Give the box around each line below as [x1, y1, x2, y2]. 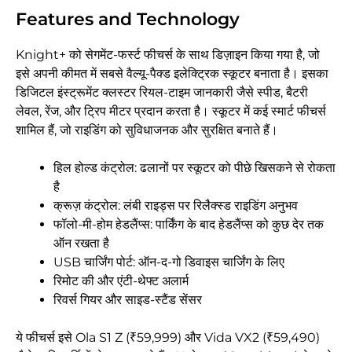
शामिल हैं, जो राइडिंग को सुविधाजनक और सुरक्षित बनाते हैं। [16, 123, 278, 138]
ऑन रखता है [53, 236, 109, 251]
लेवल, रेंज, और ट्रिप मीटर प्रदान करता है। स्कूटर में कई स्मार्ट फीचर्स [16, 104, 326, 119]
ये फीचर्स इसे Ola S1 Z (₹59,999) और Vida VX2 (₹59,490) [16, 330, 320, 346]
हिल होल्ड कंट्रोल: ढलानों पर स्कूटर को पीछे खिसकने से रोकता [53, 160, 335, 176]
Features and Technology [16, 9, 240, 31]
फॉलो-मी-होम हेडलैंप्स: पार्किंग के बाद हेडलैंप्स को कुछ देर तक [53, 217, 324, 233]
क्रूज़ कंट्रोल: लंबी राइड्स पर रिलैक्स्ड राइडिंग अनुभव [53, 198, 298, 214]
